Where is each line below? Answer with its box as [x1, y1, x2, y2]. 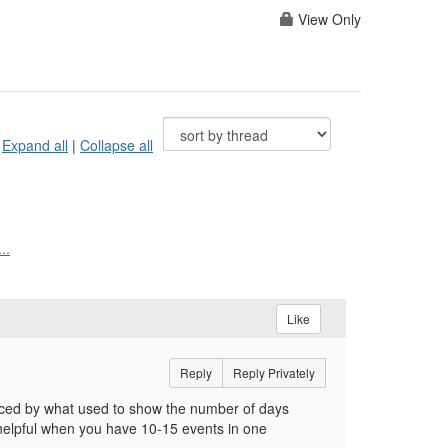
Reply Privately [232, 364, 315, 382]
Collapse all [80, 135, 153, 156]
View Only [294, 9, 361, 30]
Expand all [2, 135, 68, 156]
